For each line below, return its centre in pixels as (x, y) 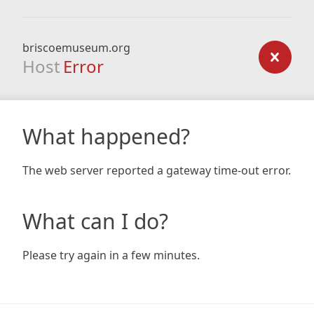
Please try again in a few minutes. (111, 255)
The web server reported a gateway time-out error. (157, 170)
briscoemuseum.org (76, 48)
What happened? (106, 136)
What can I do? (95, 221)
